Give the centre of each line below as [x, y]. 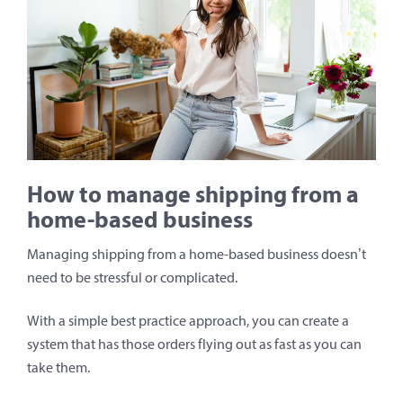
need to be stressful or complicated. [132, 277]
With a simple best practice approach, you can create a [188, 320]
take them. [58, 367]
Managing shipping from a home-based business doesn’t [197, 254]
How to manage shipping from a [193, 193]
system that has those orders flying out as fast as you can [194, 344]
